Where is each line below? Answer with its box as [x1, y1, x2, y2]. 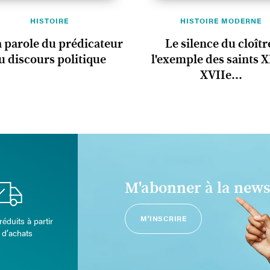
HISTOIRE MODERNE [180, 16, 262, 26]
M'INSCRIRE [140, 213, 187, 224]
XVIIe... [199, 69, 242, 82]
